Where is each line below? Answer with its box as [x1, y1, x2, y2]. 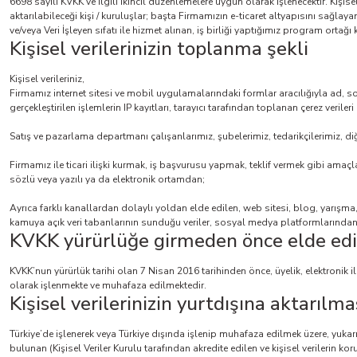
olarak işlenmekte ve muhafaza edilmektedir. [10, 279, 206, 292]
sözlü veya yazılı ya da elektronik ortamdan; [10, 173, 205, 186]
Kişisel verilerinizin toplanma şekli [10, 36, 308, 61]
